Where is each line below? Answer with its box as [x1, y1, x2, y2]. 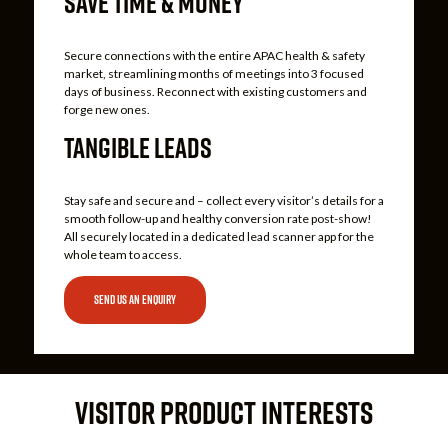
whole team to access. [63, 246, 182, 262]
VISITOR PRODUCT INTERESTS [74, 389, 373, 435]
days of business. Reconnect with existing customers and [63, 83, 367, 99]
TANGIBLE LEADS [63, 127, 212, 167]
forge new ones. [63, 101, 150, 117]
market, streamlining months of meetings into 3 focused [63, 65, 364, 81]
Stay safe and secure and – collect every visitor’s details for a [63, 192, 384, 208]
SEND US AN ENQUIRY [93, 290, 176, 308]
